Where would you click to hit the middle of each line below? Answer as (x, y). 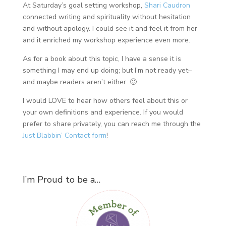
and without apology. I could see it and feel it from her (110, 29)
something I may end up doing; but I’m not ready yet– (107, 71)
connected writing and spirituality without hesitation (106, 17)
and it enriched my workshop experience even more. (106, 40)
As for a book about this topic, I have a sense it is (102, 59)
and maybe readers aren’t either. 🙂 (79, 82)
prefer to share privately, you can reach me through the (111, 124)
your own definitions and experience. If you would (103, 112)
